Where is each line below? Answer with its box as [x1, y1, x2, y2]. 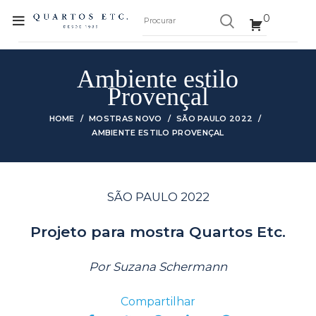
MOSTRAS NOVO [89, 114, 162, 123]
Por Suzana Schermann [89, 260, 227, 274]
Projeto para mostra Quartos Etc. [30, 223, 286, 241]
